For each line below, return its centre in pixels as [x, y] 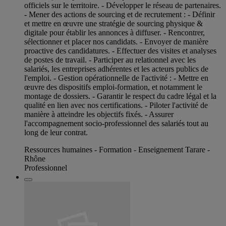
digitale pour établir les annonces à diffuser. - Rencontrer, [115, 32]
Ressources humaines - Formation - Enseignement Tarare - [117, 149]
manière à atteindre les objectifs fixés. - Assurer [99, 114]
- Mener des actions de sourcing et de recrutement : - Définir [120, 14]
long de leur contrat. [56, 132]
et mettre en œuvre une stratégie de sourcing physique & [114, 23]
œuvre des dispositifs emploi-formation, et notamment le [113, 87]
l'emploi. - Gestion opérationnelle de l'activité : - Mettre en [116, 78]
